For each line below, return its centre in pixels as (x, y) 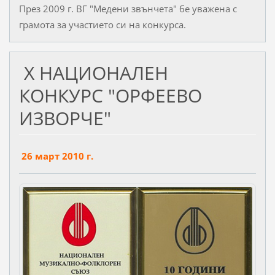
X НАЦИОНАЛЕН (93, 73)
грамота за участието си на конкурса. (102, 25)
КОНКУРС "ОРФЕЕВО (110, 96)
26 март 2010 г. (57, 156)
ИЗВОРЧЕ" (65, 118)
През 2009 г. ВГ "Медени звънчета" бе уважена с (128, 9)
